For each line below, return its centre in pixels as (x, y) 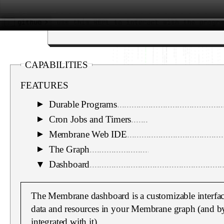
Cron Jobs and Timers (90, 119)
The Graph (69, 149)
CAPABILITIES (56, 64)
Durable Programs (83, 104)
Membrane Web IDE (88, 134)
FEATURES (44, 85)
